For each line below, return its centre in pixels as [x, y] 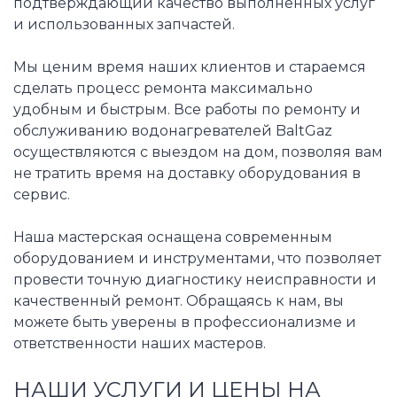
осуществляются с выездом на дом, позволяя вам [198, 152]
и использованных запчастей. [124, 24]
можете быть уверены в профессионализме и [185, 322]
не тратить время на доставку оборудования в [187, 173]
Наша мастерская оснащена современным [173, 237]
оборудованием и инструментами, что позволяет [197, 258]
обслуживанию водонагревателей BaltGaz [173, 130]
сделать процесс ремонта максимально [163, 88]
